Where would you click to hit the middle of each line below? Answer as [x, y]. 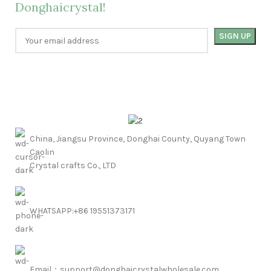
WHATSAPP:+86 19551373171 [82, 211]
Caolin [42, 152]
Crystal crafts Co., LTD [73, 165]
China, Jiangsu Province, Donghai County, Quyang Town [138, 139]
